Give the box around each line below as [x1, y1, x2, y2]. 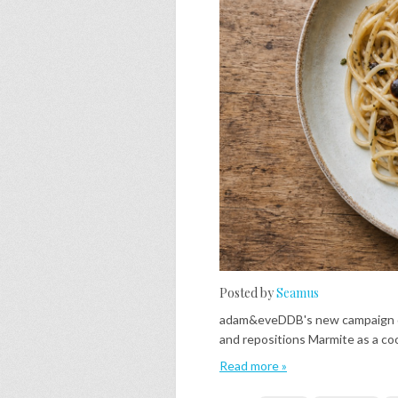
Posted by [219, 284, 276, 301]
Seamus [276, 284, 319, 301]
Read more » [219, 358, 287, 373]
